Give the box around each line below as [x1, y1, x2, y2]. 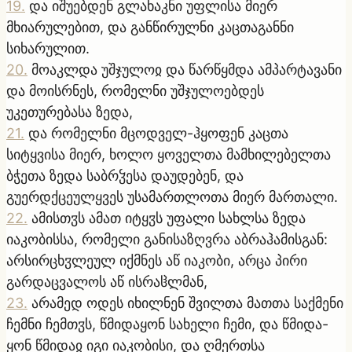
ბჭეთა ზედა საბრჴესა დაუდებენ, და [6, 167, 244, 184]
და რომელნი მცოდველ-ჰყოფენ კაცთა [28, 124, 288, 141]
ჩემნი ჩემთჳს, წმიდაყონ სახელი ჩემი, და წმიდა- [6, 315, 328, 332]
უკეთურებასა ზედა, [6, 103, 133, 120]
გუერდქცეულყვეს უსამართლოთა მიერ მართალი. [6, 188, 338, 205]
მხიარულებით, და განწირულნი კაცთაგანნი [6, 18, 294, 35]
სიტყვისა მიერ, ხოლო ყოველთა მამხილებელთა [6, 145, 331, 163]
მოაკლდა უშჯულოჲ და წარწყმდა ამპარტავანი [31, 60, 342, 78]
